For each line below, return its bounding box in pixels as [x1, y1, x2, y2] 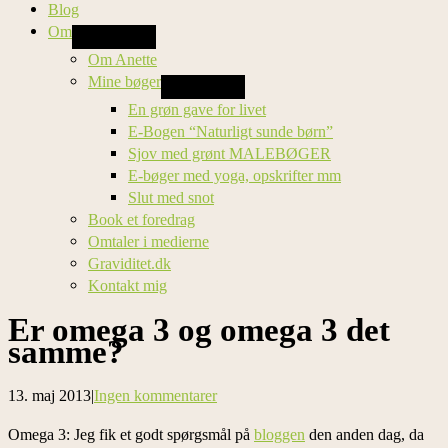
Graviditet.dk [88, 254, 171, 274]
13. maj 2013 [8, 386, 91, 406]
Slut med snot [128, 188, 214, 208]
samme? [8, 334, 124, 371]
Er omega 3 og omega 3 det [8, 312, 390, 349]
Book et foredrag [88, 210, 195, 230]
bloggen [254, 424, 305, 444]
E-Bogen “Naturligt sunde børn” [128, 122, 333, 142]
